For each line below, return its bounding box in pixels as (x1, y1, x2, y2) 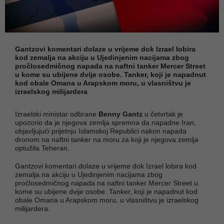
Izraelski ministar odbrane (15, 109, 96, 118)
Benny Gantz (96, 109, 144, 118)
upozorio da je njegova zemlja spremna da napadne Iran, (15, 118, 196, 126)
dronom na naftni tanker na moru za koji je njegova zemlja (15, 135, 198, 143)
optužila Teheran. (15, 143, 69, 152)
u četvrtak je (144, 109, 183, 118)
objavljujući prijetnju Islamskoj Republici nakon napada (15, 126, 186, 135)
